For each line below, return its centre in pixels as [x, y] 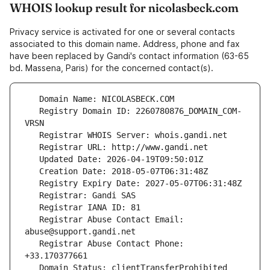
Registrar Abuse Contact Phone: [32, 244]
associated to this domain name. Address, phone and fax [125, 44]
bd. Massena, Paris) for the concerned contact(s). [111, 68]
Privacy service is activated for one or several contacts [122, 32]
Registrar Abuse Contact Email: [32, 220]
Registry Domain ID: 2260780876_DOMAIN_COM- [32, 111]
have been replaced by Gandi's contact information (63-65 [129, 56]
